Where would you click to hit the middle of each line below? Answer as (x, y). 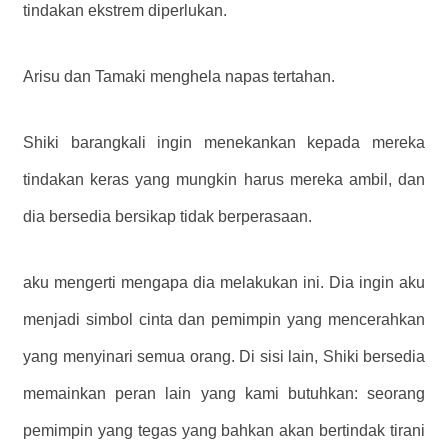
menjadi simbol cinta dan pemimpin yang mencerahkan (224, 319)
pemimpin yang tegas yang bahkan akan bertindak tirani (224, 430)
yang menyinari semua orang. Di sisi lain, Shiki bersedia (224, 356)
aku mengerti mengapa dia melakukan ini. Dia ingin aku (224, 282)
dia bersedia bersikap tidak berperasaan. (167, 216)
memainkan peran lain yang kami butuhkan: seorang (224, 393)
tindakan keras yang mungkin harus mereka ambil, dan (224, 179)
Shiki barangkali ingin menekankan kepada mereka (224, 142)
